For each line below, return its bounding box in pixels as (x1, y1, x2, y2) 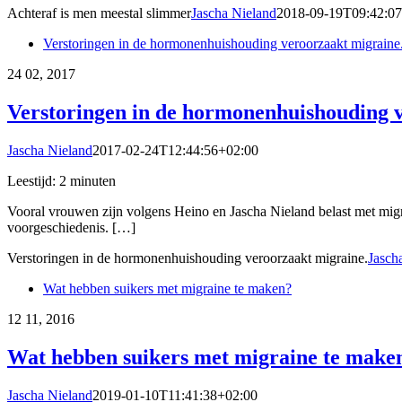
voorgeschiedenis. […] (7, 220, 135, 236)
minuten (70, 173, 116, 189)
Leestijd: (7, 173, 59, 189)
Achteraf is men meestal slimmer (7, 5, 191, 22)
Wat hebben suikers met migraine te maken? (43, 281, 292, 297)
